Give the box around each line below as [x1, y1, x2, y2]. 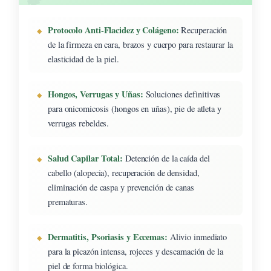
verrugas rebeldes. [48, 117, 109, 129]
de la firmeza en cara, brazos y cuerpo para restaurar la [48, 38, 233, 50]
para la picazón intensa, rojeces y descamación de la [48, 245, 223, 257]
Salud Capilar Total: [48, 151, 123, 165]
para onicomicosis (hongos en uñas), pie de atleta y [48, 102, 221, 114]
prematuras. [48, 195, 88, 207]
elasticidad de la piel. [48, 53, 119, 65]
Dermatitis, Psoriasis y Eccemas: [48, 230, 168, 243]
